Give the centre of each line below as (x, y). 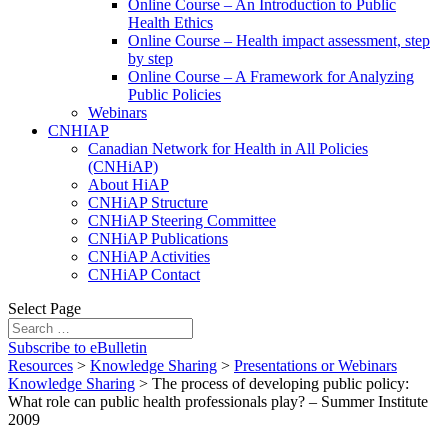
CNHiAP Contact (144, 274)
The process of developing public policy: (280, 383)
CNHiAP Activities (149, 256)
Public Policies (174, 94)
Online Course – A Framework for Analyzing (271, 76)
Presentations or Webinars (315, 365)
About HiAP (128, 184)
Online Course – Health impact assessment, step (279, 40)
